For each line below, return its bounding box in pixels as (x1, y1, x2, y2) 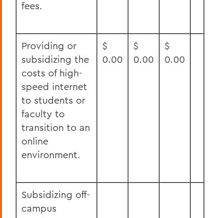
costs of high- (21, 67, 82, 79)
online (21, 135, 48, 147)
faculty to (21, 108, 65, 120)
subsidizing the (21, 53, 89, 65)
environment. (21, 148, 80, 161)
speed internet (21, 80, 87, 92)
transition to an (21, 121, 90, 133)
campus (21, 202, 56, 214)
